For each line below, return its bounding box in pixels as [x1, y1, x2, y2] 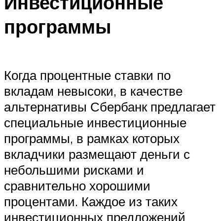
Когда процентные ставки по [4, 67, 171, 83]
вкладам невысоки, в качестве [4, 82, 183, 99]
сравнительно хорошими [4, 177, 150, 193]
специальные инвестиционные [4, 114, 186, 130]
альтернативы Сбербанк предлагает [4, 98, 216, 114]
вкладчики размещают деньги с [4, 146, 190, 162]
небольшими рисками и [4, 161, 144, 178]
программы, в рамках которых [4, 130, 180, 146]
